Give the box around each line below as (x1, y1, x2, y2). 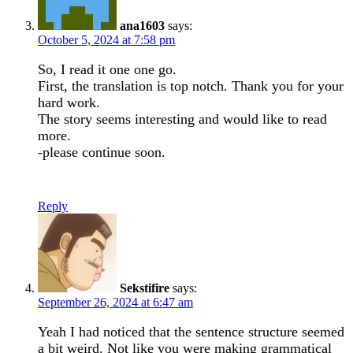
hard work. (38, 94, 100, 110)
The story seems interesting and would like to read (38, 110, 327, 127)
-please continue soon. (38, 143, 165, 160)
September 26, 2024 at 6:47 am (38, 295, 193, 309)
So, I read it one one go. (38, 61, 176, 77)
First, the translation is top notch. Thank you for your (38, 77, 344, 94)
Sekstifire (120, 281, 169, 295)
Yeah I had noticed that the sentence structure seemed (38, 323, 344, 340)
